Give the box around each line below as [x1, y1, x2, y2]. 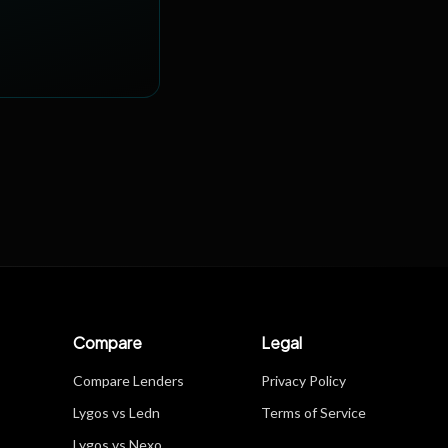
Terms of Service [260, 404, 366, 421]
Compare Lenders [73, 372, 185, 389]
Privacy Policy [260, 372, 346, 389]
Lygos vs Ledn [73, 404, 161, 421]
